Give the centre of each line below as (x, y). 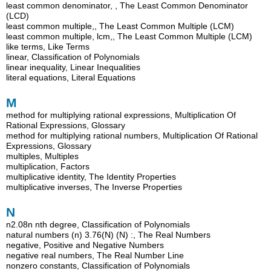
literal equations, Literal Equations (71, 78)
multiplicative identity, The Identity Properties (91, 177)
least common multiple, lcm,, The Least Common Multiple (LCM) (129, 37)
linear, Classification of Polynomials (73, 57)
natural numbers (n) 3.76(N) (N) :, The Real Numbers (109, 234)
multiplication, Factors (48, 167)
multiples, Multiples (43, 156)
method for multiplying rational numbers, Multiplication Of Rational (132, 136)
